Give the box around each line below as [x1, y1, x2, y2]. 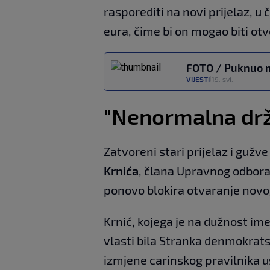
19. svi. [212, 75, 233, 83]
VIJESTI [186, 75, 210, 83]
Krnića [104, 163, 139, 178]
